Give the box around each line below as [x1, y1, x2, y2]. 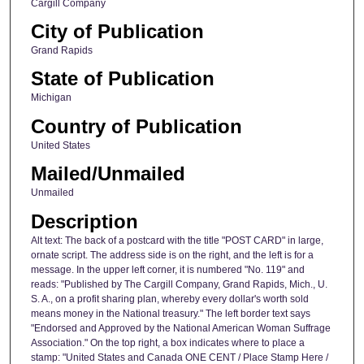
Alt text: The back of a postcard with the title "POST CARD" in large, [30, 234, 323, 246]
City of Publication [30, 19, 204, 42]
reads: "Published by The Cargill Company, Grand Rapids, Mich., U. [30, 278, 327, 290]
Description [30, 210, 138, 232]
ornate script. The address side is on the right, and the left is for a [30, 249, 314, 261]
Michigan [30, 92, 71, 104]
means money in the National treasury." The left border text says [30, 307, 310, 319]
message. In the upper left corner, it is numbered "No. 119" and [30, 263, 305, 275]
